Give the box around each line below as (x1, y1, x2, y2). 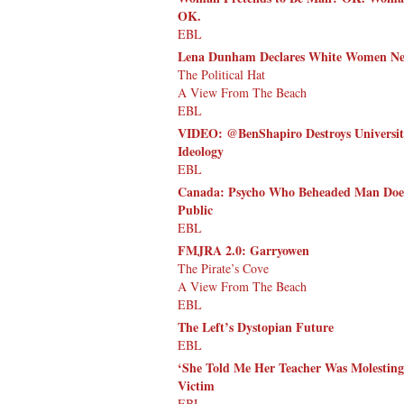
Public (178, 199, 213, 219)
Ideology (178, 141, 224, 161)
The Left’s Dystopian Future (178, 317, 334, 336)
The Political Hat (178, 65, 265, 83)
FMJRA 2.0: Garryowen (178, 240, 309, 260)
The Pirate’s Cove (178, 259, 269, 277)
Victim (178, 375, 215, 395)
